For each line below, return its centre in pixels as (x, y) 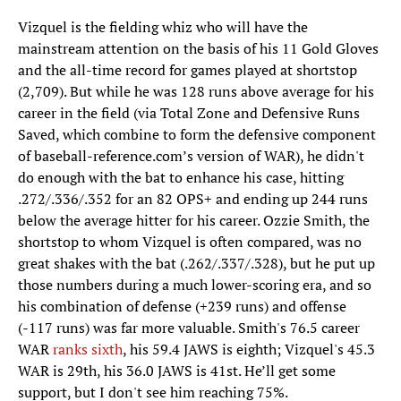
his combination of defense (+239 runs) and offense (182, 307)
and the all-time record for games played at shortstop (188, 70)
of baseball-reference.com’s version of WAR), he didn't (191, 156)
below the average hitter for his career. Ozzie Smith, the (194, 221)
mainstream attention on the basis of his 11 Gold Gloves (198, 49)
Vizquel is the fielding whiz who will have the (163, 27)
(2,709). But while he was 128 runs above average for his (196, 92)
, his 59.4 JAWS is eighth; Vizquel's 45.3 (249, 350)
